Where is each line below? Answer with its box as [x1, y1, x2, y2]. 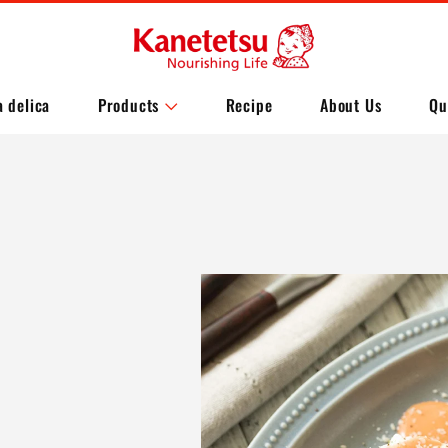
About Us [320, 93, 382, 118]
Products [97, 93, 160, 118]
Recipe [225, 93, 273, 118]
